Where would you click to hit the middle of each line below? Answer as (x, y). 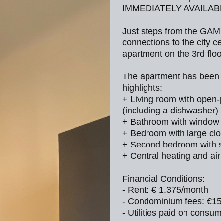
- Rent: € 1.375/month (165, 190)
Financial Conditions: (164, 179)
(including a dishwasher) (170, 110)
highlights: (142, 88)
